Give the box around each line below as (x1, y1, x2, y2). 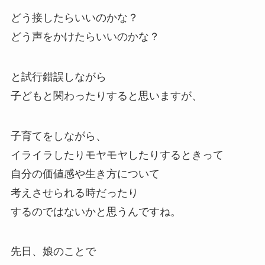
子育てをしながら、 (10, 130, 106, 142)
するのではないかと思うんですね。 (10, 205, 181, 218)
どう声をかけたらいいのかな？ (10, 30, 160, 43)
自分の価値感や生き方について (10, 167, 160, 180)
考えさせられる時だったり (10, 186, 138, 199)
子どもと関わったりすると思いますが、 (10, 89, 202, 102)
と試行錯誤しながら (10, 70, 106, 83)
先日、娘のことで (10, 245, 96, 258)
